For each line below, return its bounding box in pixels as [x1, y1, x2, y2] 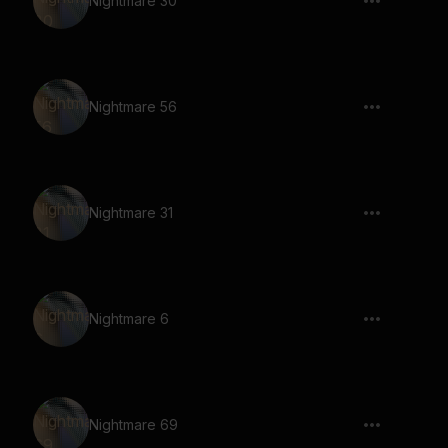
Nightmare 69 [89, 416, 178, 433]
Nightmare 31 [89, 204, 173, 221]
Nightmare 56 [89, 98, 177, 115]
